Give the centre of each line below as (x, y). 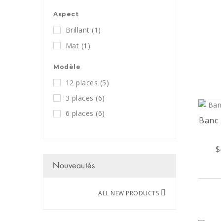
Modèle (67, 67)
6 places (79, 113)
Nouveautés (74, 165)
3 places (79, 98)
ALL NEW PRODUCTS (129, 193)
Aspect (66, 14)
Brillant (77, 30)
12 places (81, 82)
